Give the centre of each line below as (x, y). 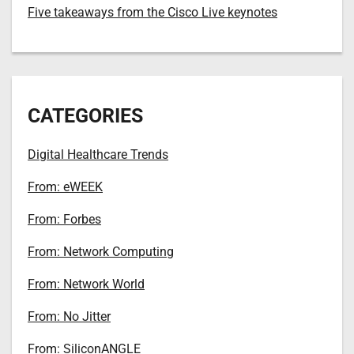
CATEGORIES (85, 115)
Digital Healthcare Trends (98, 154)
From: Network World (86, 284)
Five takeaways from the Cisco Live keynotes (153, 12)
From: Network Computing (101, 251)
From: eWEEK (65, 186)
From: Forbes (64, 219)
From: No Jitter (69, 316)
